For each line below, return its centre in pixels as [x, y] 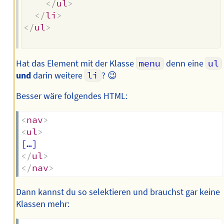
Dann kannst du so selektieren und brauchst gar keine [118, 192]
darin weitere [57, 75]
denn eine [184, 63]
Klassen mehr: [42, 204]
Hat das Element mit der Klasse [76, 63]
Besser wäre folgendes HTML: [71, 96]
